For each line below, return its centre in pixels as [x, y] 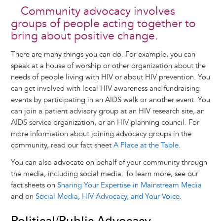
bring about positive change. [84, 36]
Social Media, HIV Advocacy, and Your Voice [107, 197]
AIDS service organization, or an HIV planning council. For [105, 123]
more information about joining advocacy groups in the [101, 134]
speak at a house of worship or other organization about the [108, 66]
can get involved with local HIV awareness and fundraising [105, 89]
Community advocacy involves [98, 12]
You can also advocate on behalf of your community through [109, 163]
